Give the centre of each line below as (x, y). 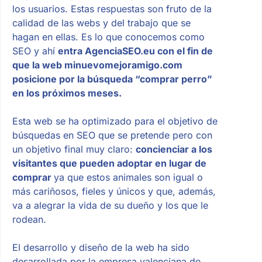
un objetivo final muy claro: (74, 149)
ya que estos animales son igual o (128, 177)
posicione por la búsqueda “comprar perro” (112, 79)
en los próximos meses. (67, 93)
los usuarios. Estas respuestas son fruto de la (112, 8)
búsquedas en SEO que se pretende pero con (112, 135)
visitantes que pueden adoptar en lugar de (109, 163)
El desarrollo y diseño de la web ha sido (101, 247)
